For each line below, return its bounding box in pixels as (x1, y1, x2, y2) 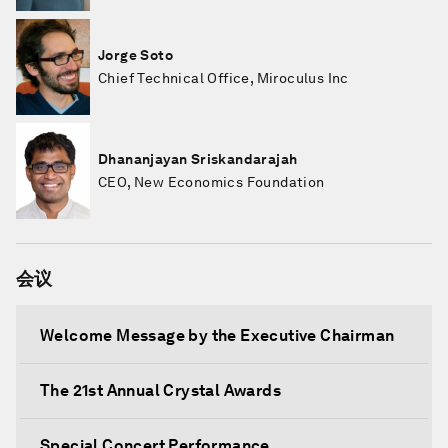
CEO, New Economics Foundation (98, 174, 325, 190)
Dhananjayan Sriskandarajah (98, 151, 298, 167)
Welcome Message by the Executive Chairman (40, 326, 395, 345)
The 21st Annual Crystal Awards (40, 381, 281, 400)
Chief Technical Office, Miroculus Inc (98, 70, 349, 86)
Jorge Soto (98, 47, 173, 63)
